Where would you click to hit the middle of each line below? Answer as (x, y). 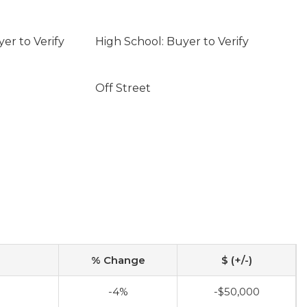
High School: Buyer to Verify (172, 41)
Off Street (123, 88)
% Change (118, 260)
